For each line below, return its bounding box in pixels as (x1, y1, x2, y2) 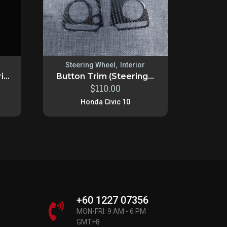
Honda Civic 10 (80, 97, 130, 106)
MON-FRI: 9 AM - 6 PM (77, 207, 146, 216)
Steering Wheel (65, 60, 116, 69)
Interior (120, 60, 145, 69)
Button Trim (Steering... (56, 71, 155, 81)
